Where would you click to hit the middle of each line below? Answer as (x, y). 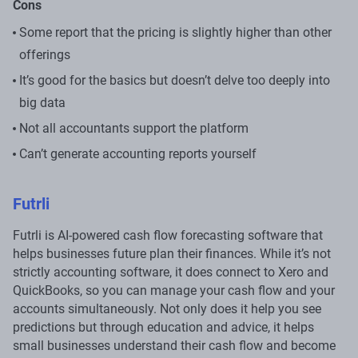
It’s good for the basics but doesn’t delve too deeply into (175, 80)
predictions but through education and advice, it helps (163, 327)
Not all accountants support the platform (134, 128)
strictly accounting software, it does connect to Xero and (171, 272)
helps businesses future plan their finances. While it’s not (172, 253)
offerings (45, 54)
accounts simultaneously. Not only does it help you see (167, 308)
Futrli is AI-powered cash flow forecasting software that (168, 235)
